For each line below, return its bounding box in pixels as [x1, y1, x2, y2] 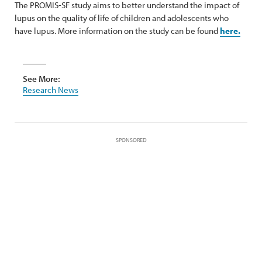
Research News [23, 84, 78, 95]
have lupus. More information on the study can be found [15, 25, 220, 36]
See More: [23, 73, 60, 84]
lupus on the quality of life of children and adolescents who [15, 12, 229, 23]
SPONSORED [115, 136, 147, 144]
